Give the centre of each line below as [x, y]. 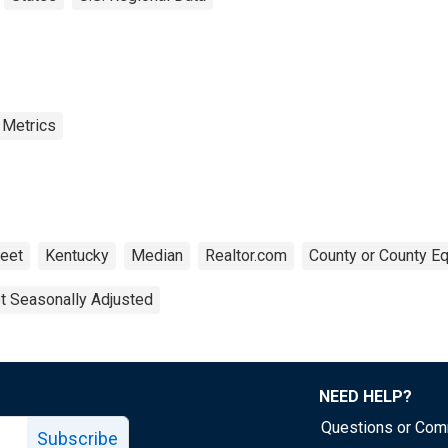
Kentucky [77, 255]
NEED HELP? [365, 396]
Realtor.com [246, 255]
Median [157, 255]
